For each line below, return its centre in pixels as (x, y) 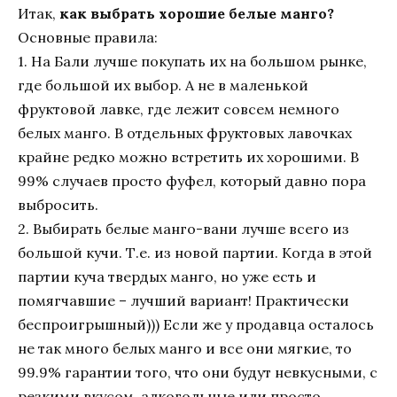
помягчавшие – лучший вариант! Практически (183, 301)
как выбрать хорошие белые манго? (197, 14)
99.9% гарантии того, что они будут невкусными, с (198, 373)
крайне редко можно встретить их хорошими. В (188, 157)
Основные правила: (88, 38)
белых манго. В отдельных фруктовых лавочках (185, 133)
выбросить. (58, 205)
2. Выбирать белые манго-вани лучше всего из (183, 229)
